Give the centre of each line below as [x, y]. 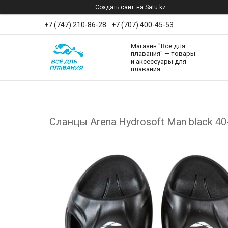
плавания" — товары [163, 54]
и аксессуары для [159, 62]
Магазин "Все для [158, 46]
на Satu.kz [151, 7]
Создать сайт [115, 7]
